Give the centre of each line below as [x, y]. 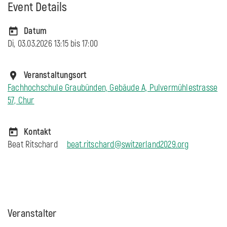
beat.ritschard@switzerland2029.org [128, 145]
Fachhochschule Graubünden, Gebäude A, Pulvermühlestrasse [113, 88]
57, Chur [21, 101]
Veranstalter [32, 214]
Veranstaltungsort [55, 75]
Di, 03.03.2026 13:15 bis [45, 44]
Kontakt [38, 132]
